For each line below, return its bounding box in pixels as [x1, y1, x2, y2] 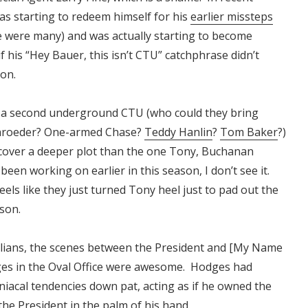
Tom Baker [220, 124, 278, 140]
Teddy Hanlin [144, 124, 212, 140]
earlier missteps [190, 9, 273, 25]
